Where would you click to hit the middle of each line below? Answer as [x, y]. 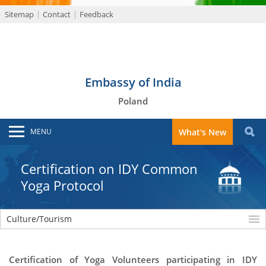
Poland [133, 101]
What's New [202, 132]
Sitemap [19, 14]
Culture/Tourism [39, 219]
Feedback [96, 14]
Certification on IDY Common [109, 169]
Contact [57, 14]
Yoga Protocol [62, 185]
